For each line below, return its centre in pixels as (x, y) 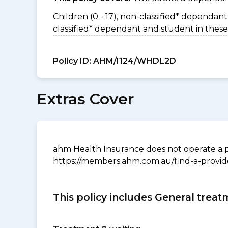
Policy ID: (72, 61)
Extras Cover (85, 99)
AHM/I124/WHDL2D (134, 61)
